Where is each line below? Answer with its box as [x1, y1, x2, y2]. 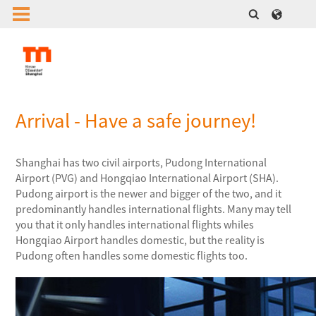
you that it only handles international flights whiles [16, 217, 255, 232]
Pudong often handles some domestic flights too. [16, 248, 248, 263]
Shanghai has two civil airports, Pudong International [16, 155, 267, 170]
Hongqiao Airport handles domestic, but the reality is [16, 233, 265, 248]
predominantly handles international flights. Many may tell [16, 202, 292, 217]
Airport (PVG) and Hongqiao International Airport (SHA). [16, 171, 279, 186]
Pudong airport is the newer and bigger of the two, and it [16, 186, 282, 201]
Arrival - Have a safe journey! [16, 108, 257, 134]
